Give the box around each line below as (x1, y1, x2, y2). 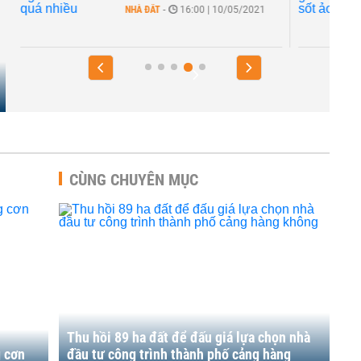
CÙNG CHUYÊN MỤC (69, 170, 198, 189)
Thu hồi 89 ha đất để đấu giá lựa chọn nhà (67, 329, 310, 346)
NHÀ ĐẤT (125, 4, 160, 15)
